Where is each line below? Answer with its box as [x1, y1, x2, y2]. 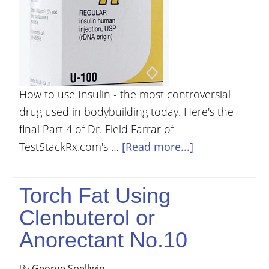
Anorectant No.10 [19, 228, 188, 252]
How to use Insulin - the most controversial [19, 87, 231, 101]
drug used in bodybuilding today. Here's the [19, 104, 234, 119]
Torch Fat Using [19, 183, 171, 208]
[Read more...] [122, 139, 194, 154]
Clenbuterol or [19, 205, 156, 230]
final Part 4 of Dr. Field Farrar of [19, 122, 174, 136]
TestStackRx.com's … [19, 139, 122, 154]
